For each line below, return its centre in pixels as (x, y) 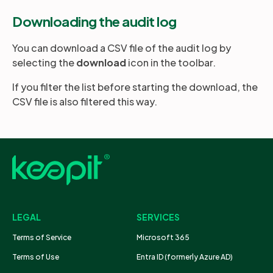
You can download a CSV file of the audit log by (122, 48)
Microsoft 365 (163, 238)
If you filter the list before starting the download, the (135, 87)
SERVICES (158, 217)
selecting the (44, 62)
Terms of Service (42, 238)
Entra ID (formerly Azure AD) (185, 257)
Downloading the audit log (94, 21)
